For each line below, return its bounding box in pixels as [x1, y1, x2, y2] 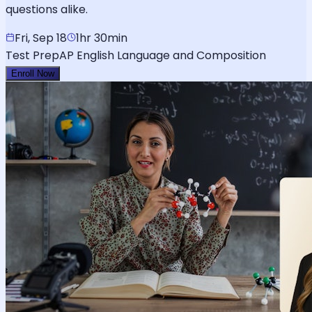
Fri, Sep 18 [15, 29, 67, 46]
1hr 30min [76, 29, 127, 46]
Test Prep [6, 47, 59, 63]
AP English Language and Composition [59, 47, 266, 63]
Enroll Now [11, 68, 54, 79]
